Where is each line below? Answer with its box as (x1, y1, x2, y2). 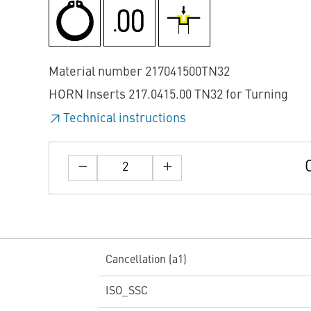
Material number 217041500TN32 (49, 65, 230, 78)
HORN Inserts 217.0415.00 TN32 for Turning (49, 89, 288, 102)
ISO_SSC (105, 286, 148, 298)
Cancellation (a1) (105, 255, 187, 267)
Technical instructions (63, 112, 186, 125)
